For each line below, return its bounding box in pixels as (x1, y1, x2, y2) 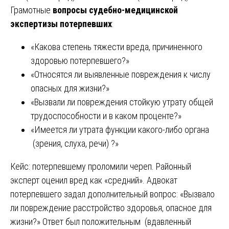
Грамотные (10, 4, 53, 15)
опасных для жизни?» (31, 82, 109, 94)
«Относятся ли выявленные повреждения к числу (31, 68, 211, 80)
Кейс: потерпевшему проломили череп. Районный (10, 161, 191, 172)
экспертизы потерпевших (10, 18, 112, 29)
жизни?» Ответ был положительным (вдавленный (10, 216, 191, 227)
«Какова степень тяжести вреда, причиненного (31, 41, 202, 52)
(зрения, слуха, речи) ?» (31, 138, 119, 149)
